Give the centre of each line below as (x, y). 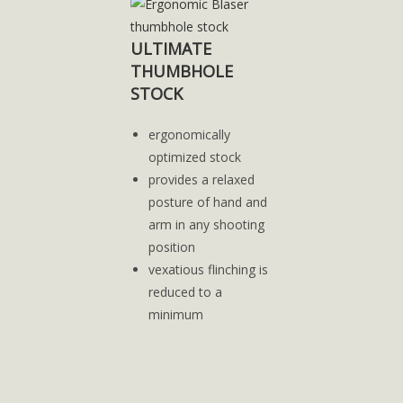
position (171, 247)
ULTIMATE (170, 49)
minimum (175, 314)
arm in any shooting (206, 224)
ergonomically (189, 134)
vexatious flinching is (208, 269)
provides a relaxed (201, 179)
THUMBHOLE (181, 71)
